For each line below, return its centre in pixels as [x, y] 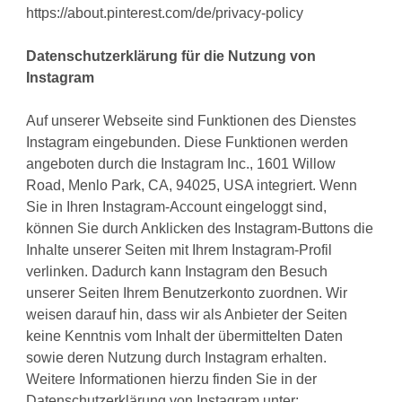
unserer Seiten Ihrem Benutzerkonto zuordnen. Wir [187, 293]
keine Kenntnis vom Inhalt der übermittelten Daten [185, 336]
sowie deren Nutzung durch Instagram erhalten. [177, 358]
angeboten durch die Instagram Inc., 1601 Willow [181, 164]
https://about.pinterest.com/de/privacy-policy [165, 13]
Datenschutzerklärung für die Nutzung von [171, 57]
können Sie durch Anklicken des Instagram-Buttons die [200, 229]
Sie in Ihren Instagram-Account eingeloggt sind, [177, 207]
